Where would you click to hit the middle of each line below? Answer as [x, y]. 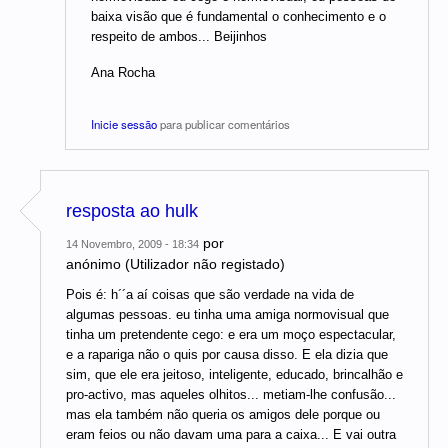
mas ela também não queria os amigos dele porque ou [223, 415]
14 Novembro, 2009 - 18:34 [132, 244]
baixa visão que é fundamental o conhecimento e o [238, 17]
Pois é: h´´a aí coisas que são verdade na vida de [210, 295]
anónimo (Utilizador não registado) [175, 264]
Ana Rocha [123, 72]
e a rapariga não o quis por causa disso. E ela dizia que [227, 355]
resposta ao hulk [132, 211]
